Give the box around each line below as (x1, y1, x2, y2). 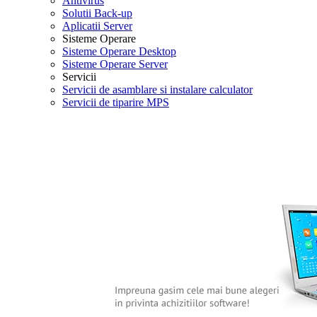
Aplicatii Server (62, 20, 132, 32)
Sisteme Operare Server (62, 58, 168, 70)
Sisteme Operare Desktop (62, 45, 176, 57)
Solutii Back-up (62, 7, 132, 19)
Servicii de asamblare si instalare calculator (62, 83, 253, 96)
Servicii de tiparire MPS (62, 96, 169, 108)
